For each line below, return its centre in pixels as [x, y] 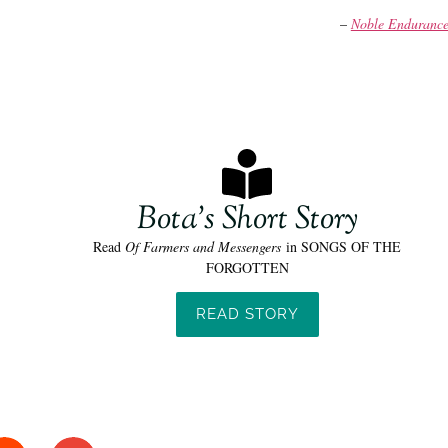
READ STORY [247, 313]
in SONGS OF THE [341, 246]
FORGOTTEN [247, 267]
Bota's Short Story [247, 219]
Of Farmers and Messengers [203, 246]
